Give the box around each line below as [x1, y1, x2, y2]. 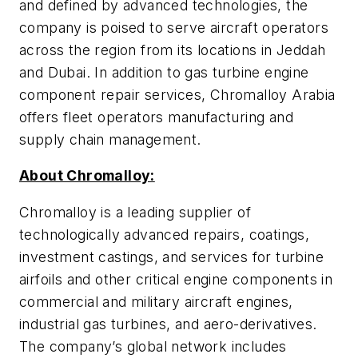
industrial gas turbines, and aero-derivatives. [19, 315, 317, 332]
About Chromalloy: [19, 167, 155, 185]
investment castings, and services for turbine [19, 248, 324, 265]
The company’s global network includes [19, 337, 287, 355]
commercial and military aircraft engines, [19, 292, 293, 310]
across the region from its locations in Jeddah [19, 41, 326, 58]
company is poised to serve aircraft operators [19, 18, 328, 36]
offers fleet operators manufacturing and [19, 108, 293, 125]
